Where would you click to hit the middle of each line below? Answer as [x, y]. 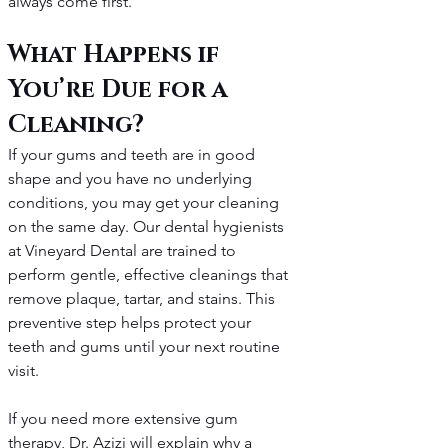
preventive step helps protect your [131, 323]
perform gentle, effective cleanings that [150, 275]
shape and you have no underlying [132, 179]
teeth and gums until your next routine [146, 347]
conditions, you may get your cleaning [145, 203]
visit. [23, 371]
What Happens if [116, 55]
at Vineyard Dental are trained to [124, 251]
